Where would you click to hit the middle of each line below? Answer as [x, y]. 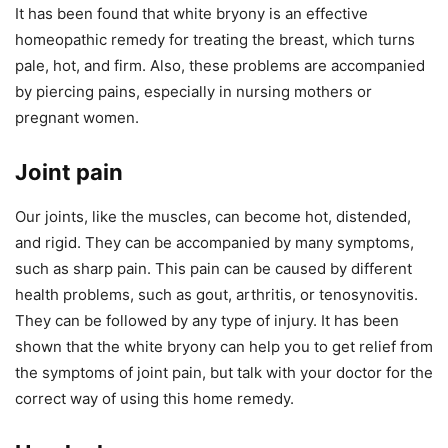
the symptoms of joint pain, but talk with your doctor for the [224, 372]
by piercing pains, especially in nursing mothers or [193, 91]
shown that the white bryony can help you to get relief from [224, 346]
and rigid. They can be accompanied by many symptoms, [214, 242]
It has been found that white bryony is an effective [191, 13]
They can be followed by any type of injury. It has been [207, 320]
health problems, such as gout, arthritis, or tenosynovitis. [216, 294]
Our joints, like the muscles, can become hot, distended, [213, 216]
